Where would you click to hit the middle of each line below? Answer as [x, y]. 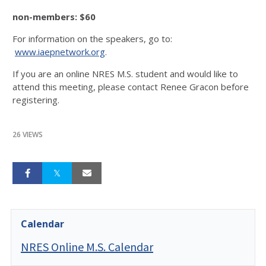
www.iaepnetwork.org [60, 52]
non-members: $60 [55, 17]
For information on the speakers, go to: [92, 39]
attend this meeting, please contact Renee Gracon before [131, 87]
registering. [39, 100]
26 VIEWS [28, 134]
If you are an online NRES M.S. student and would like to [125, 74]
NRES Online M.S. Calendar [87, 247]
